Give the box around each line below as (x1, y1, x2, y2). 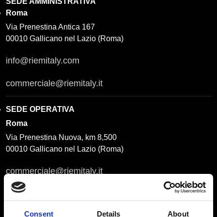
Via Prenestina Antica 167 (6, 23, 95, 31)
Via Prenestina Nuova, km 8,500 (6, 133, 117, 141)
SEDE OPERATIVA (6, 105, 75, 113)
